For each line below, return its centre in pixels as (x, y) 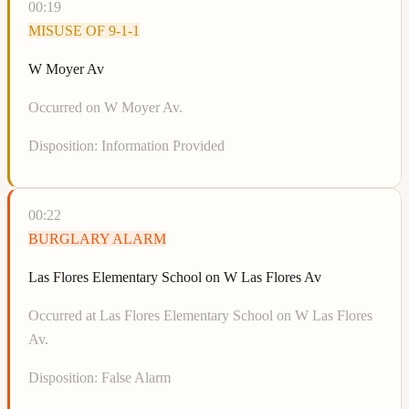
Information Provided (163, 146)
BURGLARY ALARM (97, 239)
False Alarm (136, 378)
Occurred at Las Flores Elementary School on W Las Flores (200, 316)
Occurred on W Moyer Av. (105, 108)
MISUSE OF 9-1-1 (84, 31)
